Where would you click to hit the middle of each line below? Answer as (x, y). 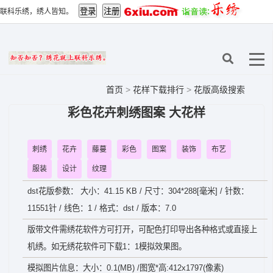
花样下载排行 (160, 90)
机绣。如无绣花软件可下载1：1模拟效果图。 (107, 246)
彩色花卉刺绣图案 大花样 (136, 113)
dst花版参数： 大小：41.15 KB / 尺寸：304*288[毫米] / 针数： (138, 191)
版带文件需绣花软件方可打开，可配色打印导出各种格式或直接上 (142, 229)
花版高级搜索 (219, 90)
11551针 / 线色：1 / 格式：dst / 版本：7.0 (102, 208)
